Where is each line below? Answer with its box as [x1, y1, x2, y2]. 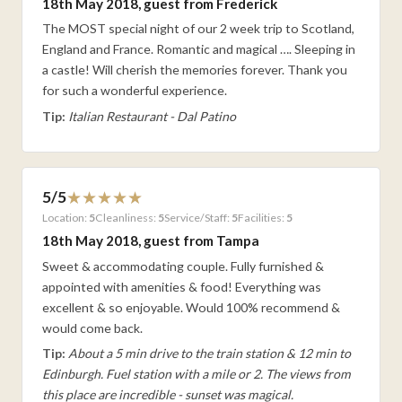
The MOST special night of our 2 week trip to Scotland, [42, 21, 355, 37]
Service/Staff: [164, 210, 232, 224]
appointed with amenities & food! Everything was [42, 278, 322, 294]
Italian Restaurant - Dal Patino [66, 108, 237, 124]
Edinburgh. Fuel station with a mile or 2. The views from [42, 366, 352, 382]
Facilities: [238, 210, 287, 224]
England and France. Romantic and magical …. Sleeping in [42, 41, 356, 57]
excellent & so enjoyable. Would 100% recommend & [42, 299, 341, 315]
